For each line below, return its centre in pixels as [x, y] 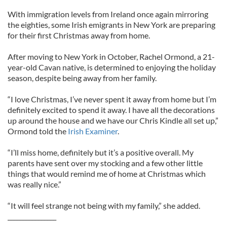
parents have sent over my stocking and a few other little [105, 163]
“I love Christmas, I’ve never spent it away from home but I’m [112, 99]
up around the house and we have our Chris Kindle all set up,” [113, 120]
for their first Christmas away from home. [79, 35]
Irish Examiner [93, 131]
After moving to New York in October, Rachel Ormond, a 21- [111, 56]
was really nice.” [34, 184]
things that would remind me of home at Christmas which [107, 174]
